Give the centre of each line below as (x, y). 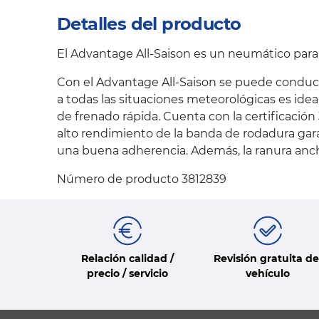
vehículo (267, 274)
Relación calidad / (127, 259)
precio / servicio (127, 274)
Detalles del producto (149, 24)
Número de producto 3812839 (142, 179)
